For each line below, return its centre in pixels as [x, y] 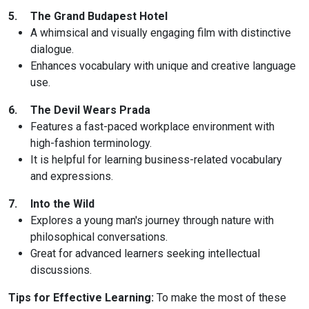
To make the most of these [221, 297]
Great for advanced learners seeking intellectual [145, 253]
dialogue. [52, 49]
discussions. [61, 270]
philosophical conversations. [99, 237]
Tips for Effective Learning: [82, 297]
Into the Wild [62, 203]
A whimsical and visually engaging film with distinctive [161, 32]
